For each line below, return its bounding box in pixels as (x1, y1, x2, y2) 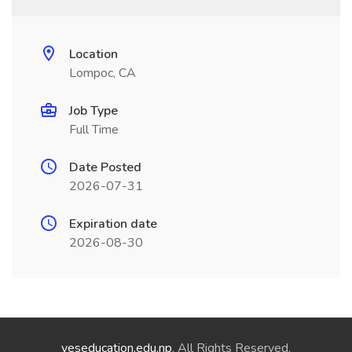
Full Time (69, 121, 119, 138)
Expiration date (69, 215, 157, 233)
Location (69, 46, 118, 63)
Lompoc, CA (69, 64, 136, 82)
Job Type (69, 102, 118, 119)
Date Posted (69, 159, 141, 176)
